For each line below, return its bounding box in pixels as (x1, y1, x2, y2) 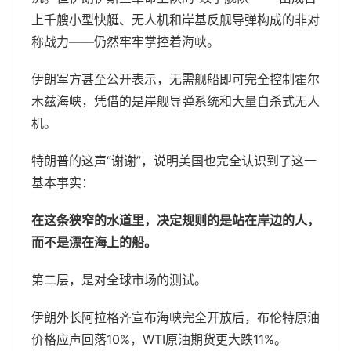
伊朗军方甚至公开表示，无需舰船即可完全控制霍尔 (31, 71, 320, 87)
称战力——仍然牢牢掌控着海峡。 (31, 33, 219, 49)
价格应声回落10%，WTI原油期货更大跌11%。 (31, 331, 287, 347)
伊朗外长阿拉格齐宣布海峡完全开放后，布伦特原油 (31, 309, 320, 325)
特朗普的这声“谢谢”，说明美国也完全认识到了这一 (31, 152, 317, 168)
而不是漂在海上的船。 (31, 233, 157, 250)
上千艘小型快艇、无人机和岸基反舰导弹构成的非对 (31, 11, 320, 27)
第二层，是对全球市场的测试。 (31, 271, 207, 288)
